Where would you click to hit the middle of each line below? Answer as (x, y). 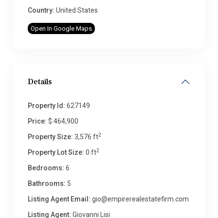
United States (76, 10)
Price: (37, 121)
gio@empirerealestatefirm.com (140, 199)
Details (40, 82)
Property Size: (50, 137)
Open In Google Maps (61, 28)
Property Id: (46, 106)
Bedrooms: (46, 168)
